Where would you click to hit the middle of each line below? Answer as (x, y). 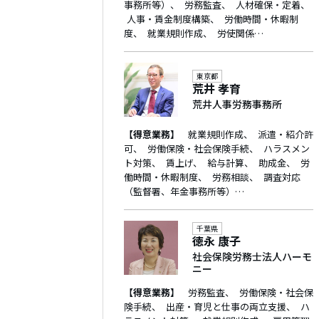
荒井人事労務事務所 (237, 104)
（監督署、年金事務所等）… (184, 191)
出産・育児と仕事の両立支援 (226, 307)
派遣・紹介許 (285, 134)
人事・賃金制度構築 (168, 19)
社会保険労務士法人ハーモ (252, 256)
